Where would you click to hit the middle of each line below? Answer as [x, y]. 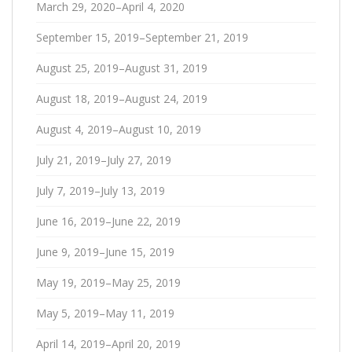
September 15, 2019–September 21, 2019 [142, 37]
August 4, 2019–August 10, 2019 [119, 129]
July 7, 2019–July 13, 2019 [101, 191]
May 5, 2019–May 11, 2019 [105, 313]
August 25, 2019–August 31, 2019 [122, 68]
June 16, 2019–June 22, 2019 [108, 221]
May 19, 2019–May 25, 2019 [108, 282]
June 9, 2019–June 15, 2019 [105, 252]
